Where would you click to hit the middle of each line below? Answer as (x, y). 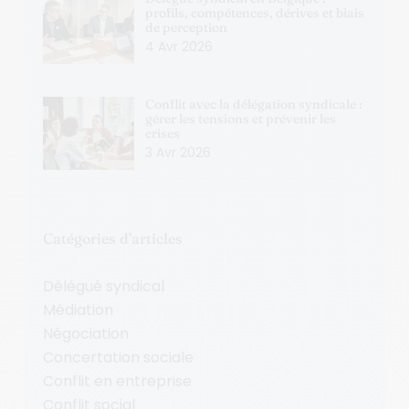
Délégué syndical (103, 286)
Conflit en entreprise (117, 381)
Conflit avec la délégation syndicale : (253, 104)
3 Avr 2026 (178, 152)
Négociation (85, 333)
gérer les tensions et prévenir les (240, 118)
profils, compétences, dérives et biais (254, 12)
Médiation (78, 309)
